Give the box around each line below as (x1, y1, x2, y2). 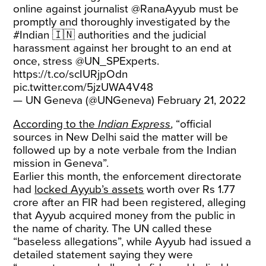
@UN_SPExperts (75, 55, 157, 68)
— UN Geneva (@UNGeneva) (13, 94, 158, 107)
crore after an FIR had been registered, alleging (13, 196, 246, 209)
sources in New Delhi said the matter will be (13, 131, 229, 144)
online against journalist (13, 2, 132, 15)
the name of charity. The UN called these (13, 222, 213, 235)
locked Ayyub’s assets (34, 183, 144, 196)
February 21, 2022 (157, 94, 246, 107)
